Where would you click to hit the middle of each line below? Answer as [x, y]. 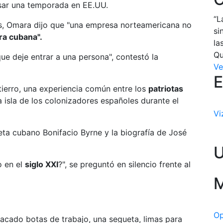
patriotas [166, 89]
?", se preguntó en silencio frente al [124, 164]
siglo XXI [42, 164]
